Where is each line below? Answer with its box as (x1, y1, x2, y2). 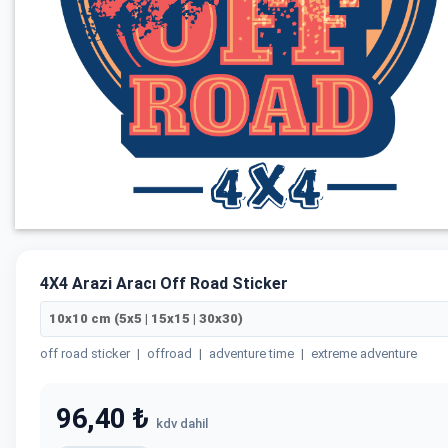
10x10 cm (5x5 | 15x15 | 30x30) (49, 311, 243, 326)
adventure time (209, 346, 294, 361)
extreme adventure (311, 346, 417, 361)
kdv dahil (155, 416, 208, 431)
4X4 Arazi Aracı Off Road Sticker (40, 274, 288, 293)
